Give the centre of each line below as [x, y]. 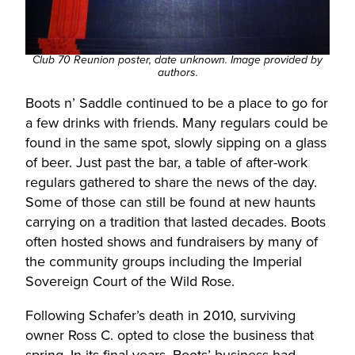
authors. [177, 73]
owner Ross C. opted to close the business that [170, 336]
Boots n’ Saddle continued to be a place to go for [177, 103]
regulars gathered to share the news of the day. [171, 183]
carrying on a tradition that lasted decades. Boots [176, 222]
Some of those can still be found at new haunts [170, 202]
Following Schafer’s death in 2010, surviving [160, 316]
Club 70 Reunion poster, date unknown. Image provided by [177, 61]
